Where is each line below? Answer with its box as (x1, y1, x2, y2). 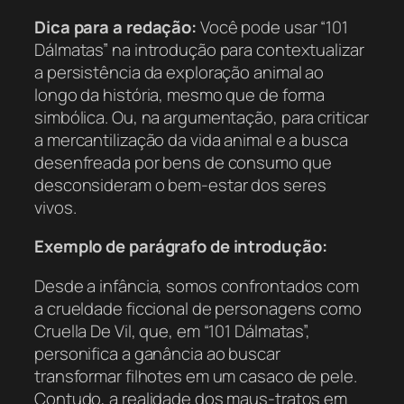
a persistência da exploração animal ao (34, 60, 325, 84)
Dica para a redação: (34, 14, 197, 39)
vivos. (34, 195, 77, 219)
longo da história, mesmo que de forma (34, 82, 326, 106)
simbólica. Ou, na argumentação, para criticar (34, 105, 369, 129)
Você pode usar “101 (197, 14, 348, 39)
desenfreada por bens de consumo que (34, 150, 332, 174)
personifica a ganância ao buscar (34, 341, 280, 365)
